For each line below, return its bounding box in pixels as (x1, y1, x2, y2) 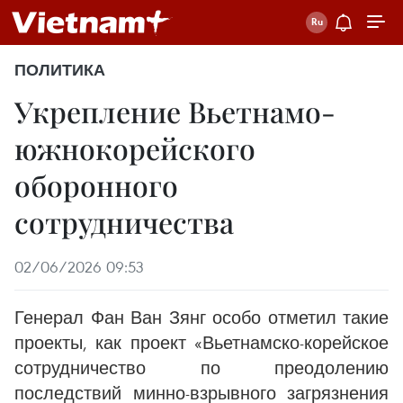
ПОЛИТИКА (14, 60, 105, 80)
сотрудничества (14, 202, 234, 241)
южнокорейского (14, 129, 255, 167)
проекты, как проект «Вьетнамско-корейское (14, 331, 389, 354)
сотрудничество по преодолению (14, 356, 389, 379)
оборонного (14, 166, 178, 204)
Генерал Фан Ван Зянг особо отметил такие (14, 306, 389, 328)
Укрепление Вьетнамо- (14, 92, 336, 130)
